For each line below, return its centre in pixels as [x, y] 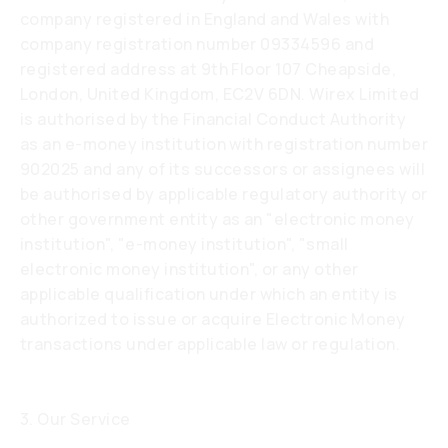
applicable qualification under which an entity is [209, 294]
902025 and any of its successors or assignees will [223, 169]
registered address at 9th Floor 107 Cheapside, [208, 69]
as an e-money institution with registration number [224, 144]
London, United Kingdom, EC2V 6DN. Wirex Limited [220, 94]
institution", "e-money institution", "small [184, 244]
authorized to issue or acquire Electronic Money [213, 319]
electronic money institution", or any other [189, 269]
